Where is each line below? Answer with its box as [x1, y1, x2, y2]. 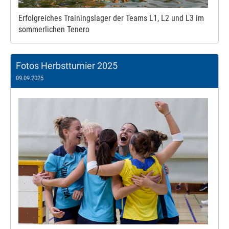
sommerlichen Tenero [18, 24, 89, 34]
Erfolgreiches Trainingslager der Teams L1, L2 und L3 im [18, 13, 204, 23]
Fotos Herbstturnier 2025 [16, 60, 118, 71]
